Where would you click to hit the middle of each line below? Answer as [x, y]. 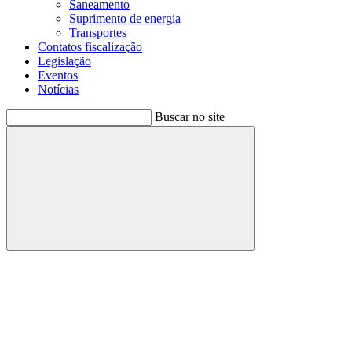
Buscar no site [190, 117]
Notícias [58, 89]
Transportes [98, 33]
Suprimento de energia [125, 18]
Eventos [58, 75]
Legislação [64, 61]
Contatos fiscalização [90, 47]
